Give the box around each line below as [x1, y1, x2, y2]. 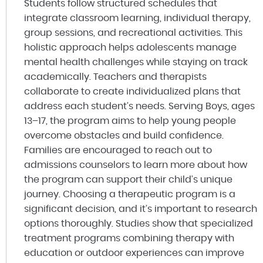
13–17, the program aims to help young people [24, 116, 236, 126]
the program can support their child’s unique [24, 174, 232, 184]
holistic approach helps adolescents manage [24, 42, 237, 52]
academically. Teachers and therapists [24, 72, 207, 82]
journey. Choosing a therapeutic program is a [24, 189, 235, 199]
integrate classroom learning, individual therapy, [24, 13, 251, 23]
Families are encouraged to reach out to [24, 145, 212, 155]
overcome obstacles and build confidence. [24, 130, 224, 140]
